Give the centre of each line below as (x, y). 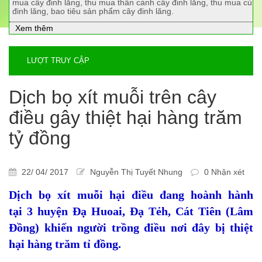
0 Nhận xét (223, 172)
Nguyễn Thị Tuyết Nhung (135, 172)
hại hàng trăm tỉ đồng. (65, 244)
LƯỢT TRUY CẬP (58, 61)
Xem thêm (34, 28)
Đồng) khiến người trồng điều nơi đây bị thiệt (131, 228)
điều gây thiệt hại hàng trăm (125, 118)
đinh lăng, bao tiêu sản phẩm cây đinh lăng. (93, 11)
